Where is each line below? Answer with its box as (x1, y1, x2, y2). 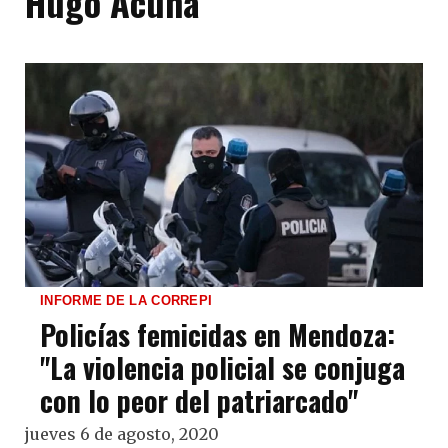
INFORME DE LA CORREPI (40, 293, 213, 309)
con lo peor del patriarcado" (40, 380, 358, 422)
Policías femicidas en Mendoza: (40, 314, 395, 356)
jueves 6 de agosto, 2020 (25, 424, 219, 445)
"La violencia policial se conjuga (40, 347, 405, 389)
